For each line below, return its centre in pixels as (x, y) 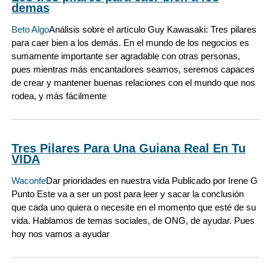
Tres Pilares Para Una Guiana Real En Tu (129, 148)
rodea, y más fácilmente (59, 96)
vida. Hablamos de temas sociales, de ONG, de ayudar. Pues (133, 221)
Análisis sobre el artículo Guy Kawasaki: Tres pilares (153, 29)
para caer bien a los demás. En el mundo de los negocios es (130, 42)
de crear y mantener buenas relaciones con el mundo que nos (133, 82)
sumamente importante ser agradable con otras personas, (126, 56)
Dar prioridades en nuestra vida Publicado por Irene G (152, 181)
